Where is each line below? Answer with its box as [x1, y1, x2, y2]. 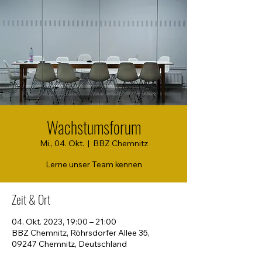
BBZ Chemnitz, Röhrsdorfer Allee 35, [12, 227, 150, 238]
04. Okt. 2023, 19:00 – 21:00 [12, 216, 116, 227]
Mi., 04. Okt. [39, 138, 84, 149]
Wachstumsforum [46, 115, 141, 139]
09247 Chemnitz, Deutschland [12, 239, 127, 249]
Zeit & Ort [12, 191, 50, 208]
